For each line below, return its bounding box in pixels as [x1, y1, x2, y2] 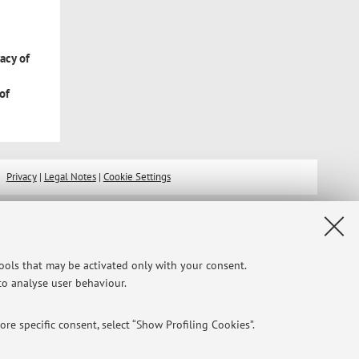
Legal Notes [43, 170, 96, 184]
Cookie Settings [103, 170, 171, 184]
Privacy [6, 170, 37, 184]
